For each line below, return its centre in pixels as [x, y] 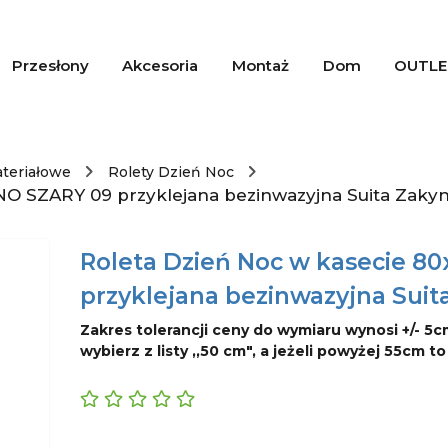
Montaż [260, 65]
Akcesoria [160, 65]
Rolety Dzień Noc [171, 172]
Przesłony [50, 65]
